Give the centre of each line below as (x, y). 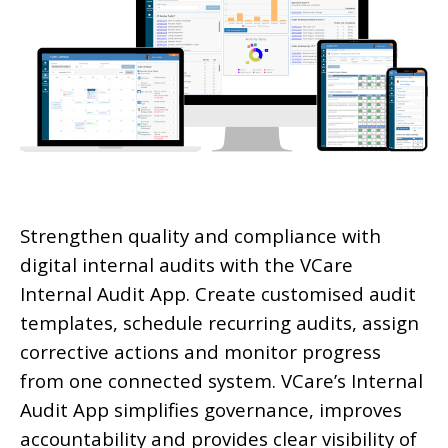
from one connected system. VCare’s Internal (221, 380)
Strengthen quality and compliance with (200, 235)
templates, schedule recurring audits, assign (219, 322)
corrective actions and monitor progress (200, 351)
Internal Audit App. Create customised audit (218, 293)
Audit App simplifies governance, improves (211, 409)
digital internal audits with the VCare (186, 264)
